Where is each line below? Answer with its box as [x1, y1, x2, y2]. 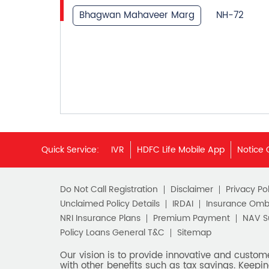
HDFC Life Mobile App [137, 142, 225, 157]
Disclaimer [170, 182, 213, 196]
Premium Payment [153, 211, 230, 225]
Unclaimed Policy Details [59, 196, 160, 211]
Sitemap [177, 225, 211, 240]
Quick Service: [41, 142, 99, 157]
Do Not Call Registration [59, 182, 158, 196]
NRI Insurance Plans [59, 211, 141, 225]
